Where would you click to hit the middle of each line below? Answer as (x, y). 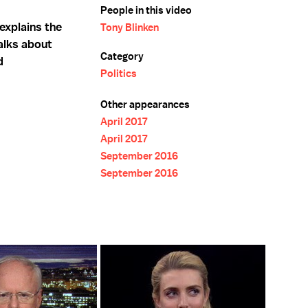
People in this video (146, 10)
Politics (119, 74)
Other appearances (145, 104)
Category (122, 56)
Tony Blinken (130, 27)
